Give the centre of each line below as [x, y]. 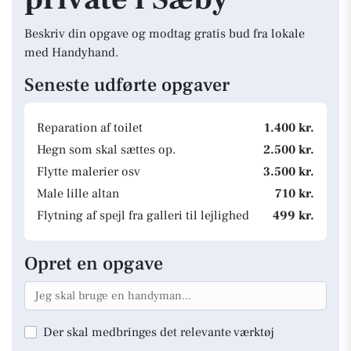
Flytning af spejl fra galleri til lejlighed [143, 215]
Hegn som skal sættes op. [106, 150]
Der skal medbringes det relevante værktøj [159, 332]
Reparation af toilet [90, 128]
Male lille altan [78, 194]
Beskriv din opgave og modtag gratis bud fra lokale [165, 34]
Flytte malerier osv [89, 172]
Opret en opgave [94, 264]
